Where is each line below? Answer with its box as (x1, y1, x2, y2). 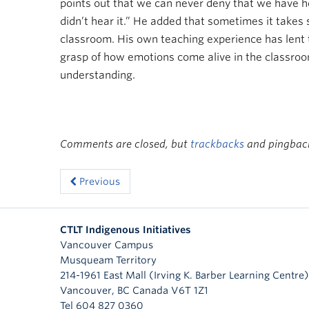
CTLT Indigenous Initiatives (60, 223, 191, 235)
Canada (132, 284, 168, 296)
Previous (77, 175, 120, 187)
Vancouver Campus (60, 239, 153, 250)
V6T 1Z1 (171, 284, 208, 296)
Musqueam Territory (60, 254, 157, 266)
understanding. (60, 69, 135, 82)
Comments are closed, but (60, 137, 190, 150)
